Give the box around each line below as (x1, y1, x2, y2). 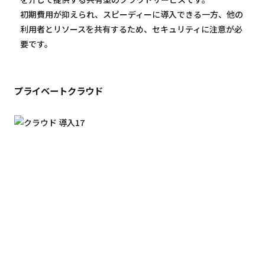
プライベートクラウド (14, 84, 103, 98)
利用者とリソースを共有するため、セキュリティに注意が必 (20, 22, 243, 35)
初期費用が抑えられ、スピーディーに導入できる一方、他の (20, 8, 243, 20)
